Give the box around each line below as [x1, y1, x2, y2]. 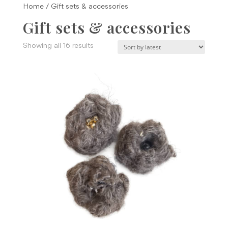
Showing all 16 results [22, 42, 94, 50]
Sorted [93, 41, 116, 49]
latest [93, 65, 111, 73]
